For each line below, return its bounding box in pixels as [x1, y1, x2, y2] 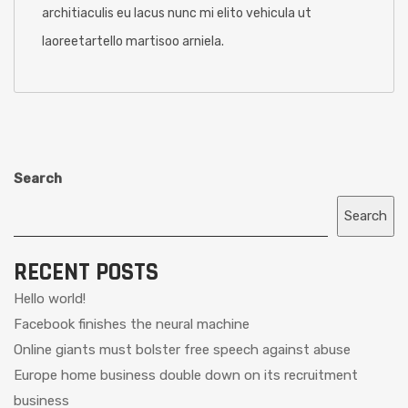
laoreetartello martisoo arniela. [42, 33, 224, 49]
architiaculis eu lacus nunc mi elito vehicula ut [42, 5, 311, 21]
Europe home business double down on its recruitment [14, 366, 358, 383]
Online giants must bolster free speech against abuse [14, 341, 351, 358]
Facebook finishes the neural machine [14, 315, 250, 332]
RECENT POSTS [14, 256, 158, 288]
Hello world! [14, 290, 86, 307]
